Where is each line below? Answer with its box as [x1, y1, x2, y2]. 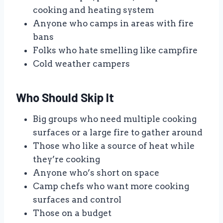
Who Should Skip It [16, 90, 114, 105]
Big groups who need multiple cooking [33, 114, 197, 124]
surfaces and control [33, 195, 121, 205]
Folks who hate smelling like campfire [33, 45, 198, 56]
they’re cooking [33, 154, 100, 165]
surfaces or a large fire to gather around [33, 127, 203, 138]
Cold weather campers [33, 59, 130, 69]
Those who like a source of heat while [33, 141, 195, 151]
